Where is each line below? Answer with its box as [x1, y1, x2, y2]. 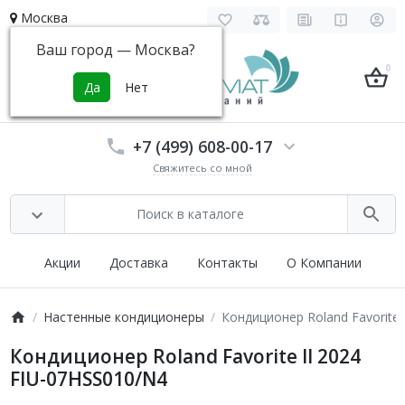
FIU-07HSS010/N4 [9, 366, 167, 391]
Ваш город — [36, 39, 135, 60]
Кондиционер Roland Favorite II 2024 [9, 344, 361, 369]
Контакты [196, 253, 258, 271]
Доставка [108, 253, 168, 271]
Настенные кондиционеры [42, 308, 204, 325]
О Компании [286, 253, 362, 271]
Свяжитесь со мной [153, 160, 252, 174]
